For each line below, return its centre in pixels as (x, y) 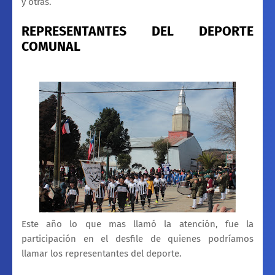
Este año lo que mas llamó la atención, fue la (137, 224)
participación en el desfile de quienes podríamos (137, 238)
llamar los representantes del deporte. (102, 253)
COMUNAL (51, 46)
